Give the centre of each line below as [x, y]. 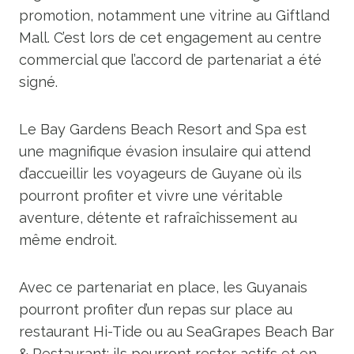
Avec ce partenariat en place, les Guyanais [163, 287]
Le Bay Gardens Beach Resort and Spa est [163, 129]
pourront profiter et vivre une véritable [151, 196]
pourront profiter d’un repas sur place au [156, 309]
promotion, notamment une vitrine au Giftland [174, 15]
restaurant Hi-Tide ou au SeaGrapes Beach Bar [177, 331]
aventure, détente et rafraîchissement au [158, 218]
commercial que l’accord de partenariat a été [170, 60]
